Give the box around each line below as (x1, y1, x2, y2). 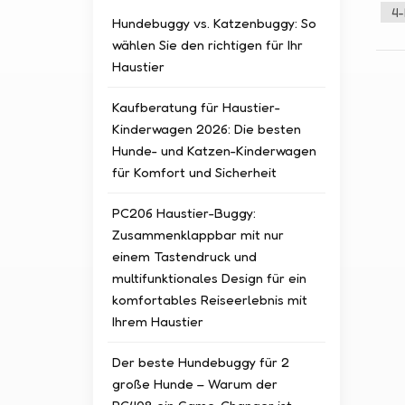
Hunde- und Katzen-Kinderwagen (112, 141, 317, 159)
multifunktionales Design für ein (112, 268, 307, 287)
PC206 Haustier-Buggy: (112, 203, 257, 221)
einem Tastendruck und (112, 247, 258, 265)
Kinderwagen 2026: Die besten (112, 119, 302, 137)
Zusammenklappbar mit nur (112, 225, 285, 243)
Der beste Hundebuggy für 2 (112, 353, 290, 371)
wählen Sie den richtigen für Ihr (112, 35, 304, 53)
